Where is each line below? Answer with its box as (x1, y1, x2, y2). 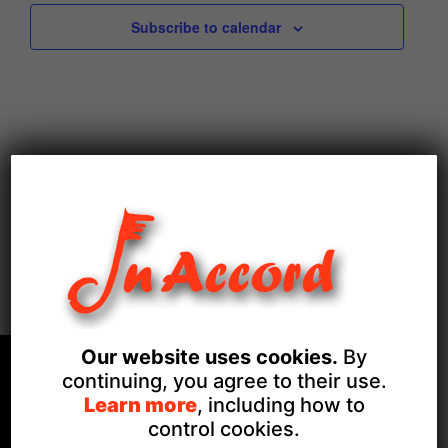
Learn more (83, 393, 197, 417)
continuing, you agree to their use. (61, 369, 387, 393)
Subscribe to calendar (130, 16, 281, 37)
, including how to (196, 393, 365, 417)
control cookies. (148, 417, 300, 441)
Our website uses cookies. (81, 345, 338, 369)
